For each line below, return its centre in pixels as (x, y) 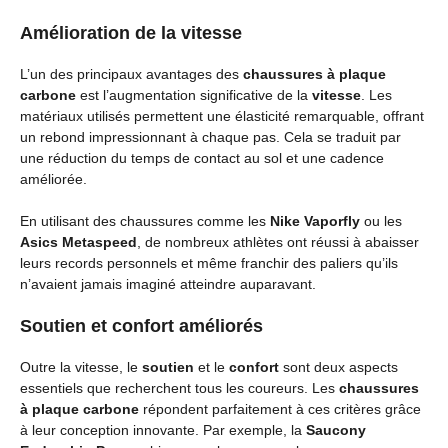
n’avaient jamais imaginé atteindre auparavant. (168, 284)
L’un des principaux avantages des (131, 74)
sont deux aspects (338, 367)
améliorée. (53, 179)
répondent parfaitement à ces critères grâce (280, 409)
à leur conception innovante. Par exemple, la (163, 430)
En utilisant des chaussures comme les (145, 221)
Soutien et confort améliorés (141, 326)
